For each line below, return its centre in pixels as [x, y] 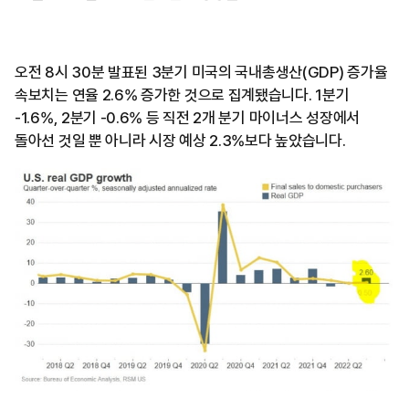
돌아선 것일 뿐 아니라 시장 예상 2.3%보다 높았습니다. [180, 141]
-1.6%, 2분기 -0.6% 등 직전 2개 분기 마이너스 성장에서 [187, 118]
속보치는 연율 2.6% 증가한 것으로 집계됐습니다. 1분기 [182, 95]
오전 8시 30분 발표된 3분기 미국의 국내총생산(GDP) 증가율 [201, 73]
